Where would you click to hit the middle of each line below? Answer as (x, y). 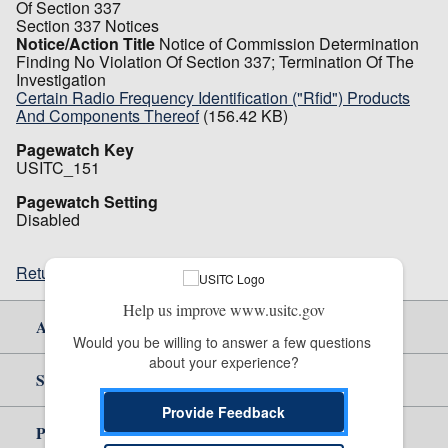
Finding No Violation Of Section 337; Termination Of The (215, 61)
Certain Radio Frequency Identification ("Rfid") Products (213, 97)
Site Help (66, 379)
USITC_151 (58, 167)
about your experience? (223, 361)
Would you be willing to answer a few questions (221, 341)
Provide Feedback (224, 411)
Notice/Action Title (85, 43)
